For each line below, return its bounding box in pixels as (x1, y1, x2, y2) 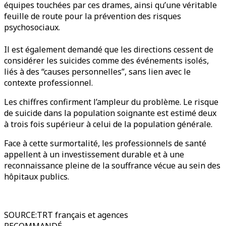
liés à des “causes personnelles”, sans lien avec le (4, 66, 191, 77)
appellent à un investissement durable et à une (4, 149, 184, 160)
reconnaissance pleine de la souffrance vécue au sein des (4, 160, 220, 171)
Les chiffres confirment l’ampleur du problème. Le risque (4, 96, 218, 107)
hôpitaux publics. (4, 171, 69, 182)
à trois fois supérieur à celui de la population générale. (4, 119, 214, 130)
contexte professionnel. (4, 77, 93, 88)
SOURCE (4, 209, 35, 220)
